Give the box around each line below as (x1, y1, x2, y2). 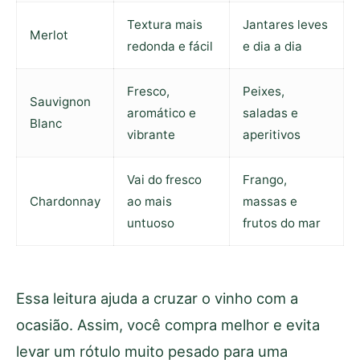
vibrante (127, 127, 175, 143)
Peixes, (243, 84, 284, 100)
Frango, (243, 172, 287, 188)
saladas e (243, 105, 298, 121)
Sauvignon (30, 94, 91, 110)
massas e (243, 194, 297, 210)
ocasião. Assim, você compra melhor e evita (16, 315, 320, 333)
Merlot (30, 27, 68, 43)
